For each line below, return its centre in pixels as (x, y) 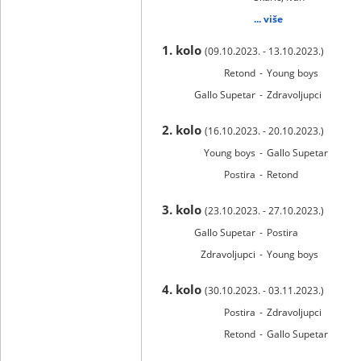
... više (268, 19)
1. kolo (183, 50)
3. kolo (183, 210)
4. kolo (183, 289)
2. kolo (183, 130)
